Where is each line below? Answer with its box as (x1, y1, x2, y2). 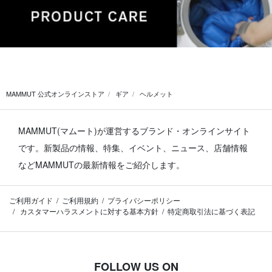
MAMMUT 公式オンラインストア (6, 88, 104, 98)
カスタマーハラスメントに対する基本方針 (18, 205, 158, 216)
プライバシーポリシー (107, 194, 180, 205)
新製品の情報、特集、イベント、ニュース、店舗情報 (44, 141, 248, 154)
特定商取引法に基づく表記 (168, 205, 255, 216)
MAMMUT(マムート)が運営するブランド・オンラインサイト (18, 124, 250, 137)
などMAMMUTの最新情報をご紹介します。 (18, 158, 185, 171)
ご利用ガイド (9, 194, 53, 205)
